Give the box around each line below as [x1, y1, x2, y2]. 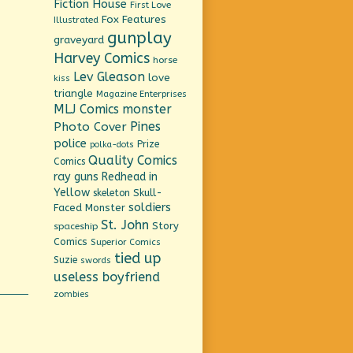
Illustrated [54, 14, 99, 25]
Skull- [133, 186, 163, 199]
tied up [114, 249, 162, 267]
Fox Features [102, 13, 167, 26]
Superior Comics [91, 236, 162, 247]
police [54, 136, 87, 150]
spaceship [54, 220, 98, 232]
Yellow [54, 185, 91, 199]
